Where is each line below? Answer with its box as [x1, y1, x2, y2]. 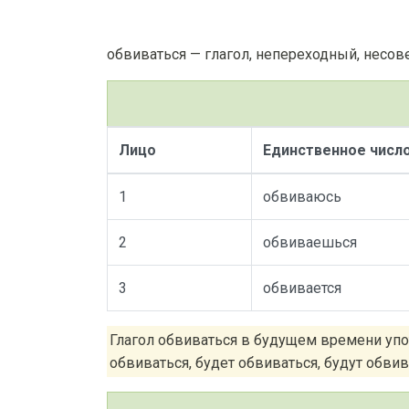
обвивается [263, 279, 341, 297]
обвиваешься [263, 234, 357, 251]
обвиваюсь [263, 188, 341, 205]
